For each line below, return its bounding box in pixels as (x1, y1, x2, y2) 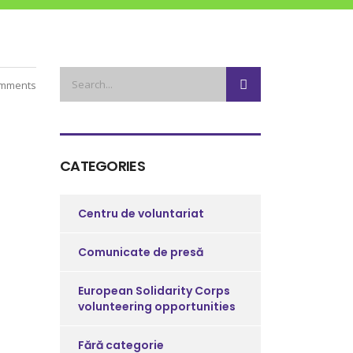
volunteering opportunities (78, 299, 236, 314)
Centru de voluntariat (78, 206, 204, 221)
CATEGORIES (60, 156, 145, 176)
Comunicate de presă (78, 244, 203, 260)
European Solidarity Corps (78, 283, 230, 299)
